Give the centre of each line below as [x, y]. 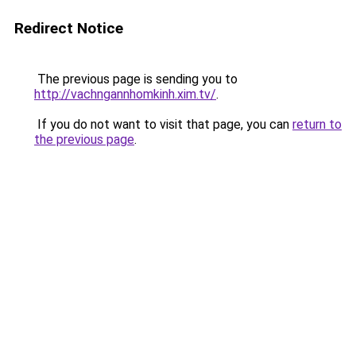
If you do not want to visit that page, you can [163, 124]
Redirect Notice [69, 28]
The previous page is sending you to [136, 79]
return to [317, 124]
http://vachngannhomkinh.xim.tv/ [125, 94]
